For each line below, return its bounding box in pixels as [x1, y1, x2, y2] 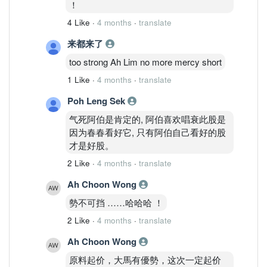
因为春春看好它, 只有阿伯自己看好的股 [69, 125, 226, 138]
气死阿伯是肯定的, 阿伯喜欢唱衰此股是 [69, 112, 226, 125]
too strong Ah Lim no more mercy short [69, 55, 222, 68]
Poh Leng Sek [67, 94, 128, 107]
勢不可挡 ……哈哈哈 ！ [69, 195, 163, 209]
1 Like [67, 73, 90, 85]
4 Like [67, 16, 90, 28]
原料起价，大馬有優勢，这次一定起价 [69, 253, 221, 266]
